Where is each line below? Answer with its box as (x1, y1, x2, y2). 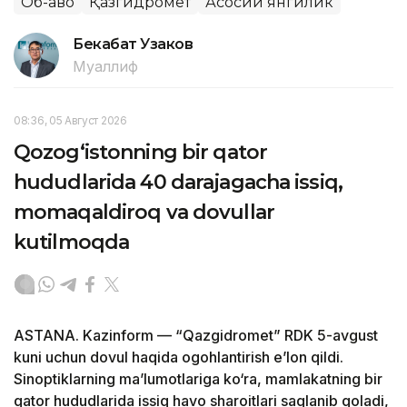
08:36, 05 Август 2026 (14, 114, 127, 128)
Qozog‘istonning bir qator (14, 140, 267, 165)
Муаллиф (73, 57, 138, 76)
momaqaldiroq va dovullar (14, 200, 274, 225)
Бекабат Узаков (73, 35, 194, 54)
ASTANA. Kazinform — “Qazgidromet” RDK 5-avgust (14, 326, 378, 345)
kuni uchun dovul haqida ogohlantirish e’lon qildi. (14, 348, 343, 367)
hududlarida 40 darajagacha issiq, (14, 170, 342, 195)
